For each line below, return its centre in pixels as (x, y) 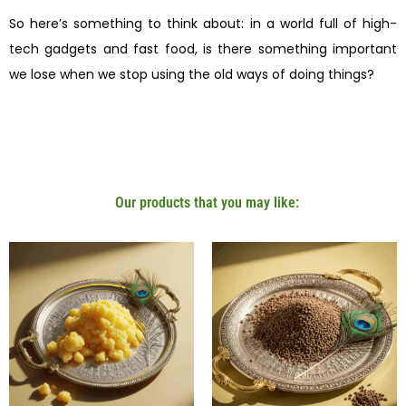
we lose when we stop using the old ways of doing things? (192, 75)
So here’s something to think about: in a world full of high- (203, 24)
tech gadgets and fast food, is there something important (203, 49)
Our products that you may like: (207, 202)
